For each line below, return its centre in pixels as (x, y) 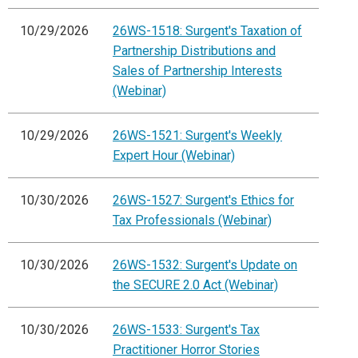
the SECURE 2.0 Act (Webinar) (195, 285)
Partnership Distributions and (194, 51)
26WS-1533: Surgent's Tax (186, 330)
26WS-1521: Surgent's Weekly (197, 136)
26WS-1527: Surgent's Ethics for (203, 201)
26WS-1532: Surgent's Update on (205, 265)
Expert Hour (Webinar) (174, 156)
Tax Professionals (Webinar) (192, 221)
